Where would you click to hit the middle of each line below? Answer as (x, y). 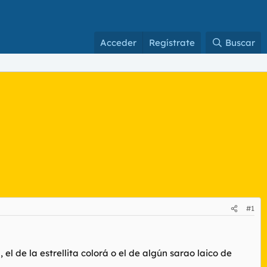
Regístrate (172, 43)
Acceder (119, 43)
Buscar (240, 43)
